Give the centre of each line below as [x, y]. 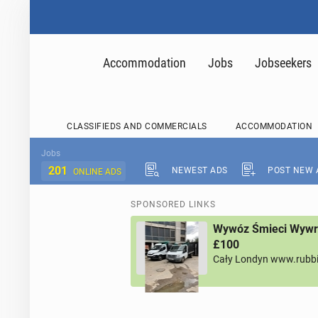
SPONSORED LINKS [173, 204]
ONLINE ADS [97, 172]
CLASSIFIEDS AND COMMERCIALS [137, 126]
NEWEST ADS [199, 170]
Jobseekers [283, 62]
